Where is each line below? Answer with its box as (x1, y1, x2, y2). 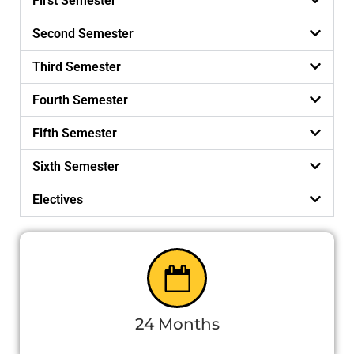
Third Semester (32, 59, 121, 75)
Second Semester (32, 26, 134, 42)
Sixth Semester (32, 159, 119, 175)
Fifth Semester (32, 126, 117, 141)
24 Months (134, 314, 220, 334)
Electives (32, 192, 83, 208)
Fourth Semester (32, 92, 128, 108)
